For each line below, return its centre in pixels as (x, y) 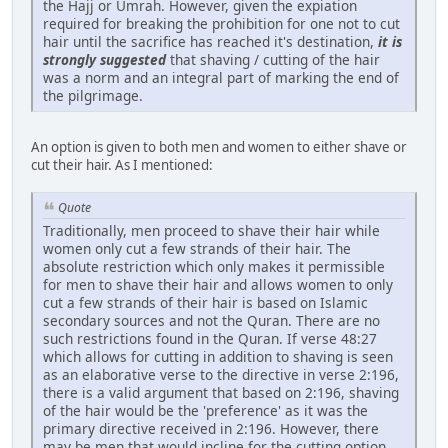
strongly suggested (104, 59)
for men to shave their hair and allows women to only (218, 284)
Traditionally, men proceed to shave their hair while (211, 230)
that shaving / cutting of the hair (273, 59)
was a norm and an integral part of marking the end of (221, 77)
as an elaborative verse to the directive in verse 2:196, (221, 374)
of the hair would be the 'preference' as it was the (205, 410)
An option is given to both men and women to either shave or (219, 146)
